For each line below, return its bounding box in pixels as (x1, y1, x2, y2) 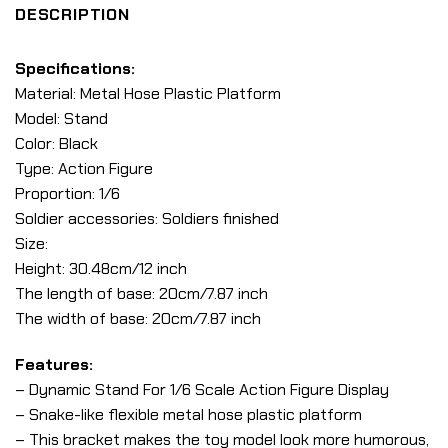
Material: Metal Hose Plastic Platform (15, 83, 281, 105)
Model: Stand (15, 108, 108, 130)
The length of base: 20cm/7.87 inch (15, 283, 268, 305)
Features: (15, 353, 93, 375)
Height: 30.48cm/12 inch (15, 258, 187, 280)
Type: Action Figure (15, 158, 153, 180)
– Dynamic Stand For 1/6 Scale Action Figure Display (15, 378, 389, 400)
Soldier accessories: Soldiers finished (15, 208, 279, 230)
